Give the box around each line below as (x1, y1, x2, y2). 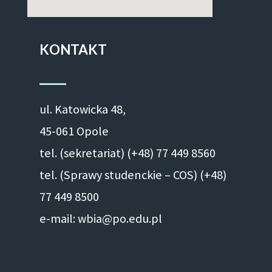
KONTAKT (39, 41, 107, 58)
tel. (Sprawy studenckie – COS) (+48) (39, 167, 226, 183)
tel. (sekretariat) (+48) (39, 145, 156, 161)
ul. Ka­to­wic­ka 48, (39, 101, 126, 118)
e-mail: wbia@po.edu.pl (39, 211, 162, 227)
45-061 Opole (39, 123, 109, 140)
